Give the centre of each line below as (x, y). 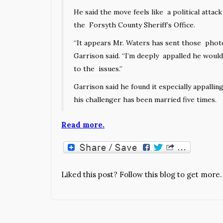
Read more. (83, 124)
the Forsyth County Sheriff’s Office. (134, 25)
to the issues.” (98, 68)
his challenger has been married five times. (145, 99)
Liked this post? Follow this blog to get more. (142, 174)
